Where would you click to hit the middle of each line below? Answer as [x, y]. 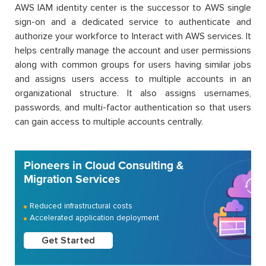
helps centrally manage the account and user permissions [133, 51]
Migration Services [72, 180]
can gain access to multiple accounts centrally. [109, 122]
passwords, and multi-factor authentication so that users [133, 108]
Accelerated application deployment [94, 218]
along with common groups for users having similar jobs [133, 65]
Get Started [68, 241]
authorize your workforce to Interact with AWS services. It [133, 37]
